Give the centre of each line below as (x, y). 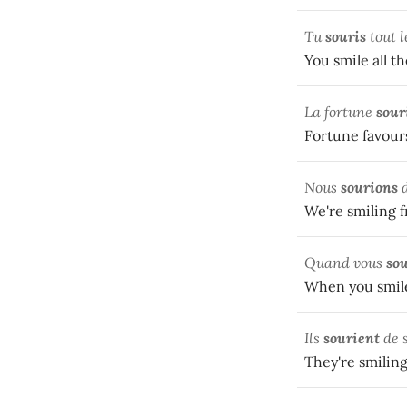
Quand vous (345, 263)
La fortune (340, 112)
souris (346, 37)
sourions (369, 188)
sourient (352, 338)
